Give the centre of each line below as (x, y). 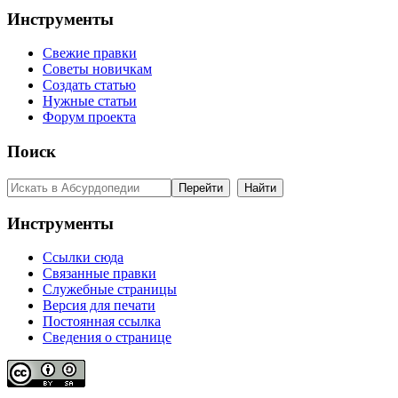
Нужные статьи (90, 101)
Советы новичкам (97, 69)
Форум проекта (89, 117)
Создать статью (89, 85)
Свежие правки (90, 53)
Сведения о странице (107, 338)
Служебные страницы (110, 290)
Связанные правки (99, 274)
